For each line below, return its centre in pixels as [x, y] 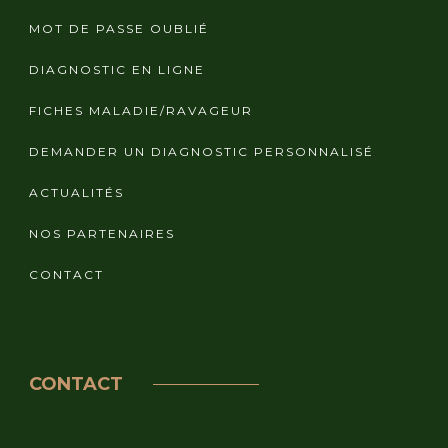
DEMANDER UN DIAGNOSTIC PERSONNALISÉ [201, 151]
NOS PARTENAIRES [102, 233]
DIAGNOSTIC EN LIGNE [117, 69]
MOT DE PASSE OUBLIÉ [119, 28]
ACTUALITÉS [76, 192]
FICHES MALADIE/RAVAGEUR [141, 110]
